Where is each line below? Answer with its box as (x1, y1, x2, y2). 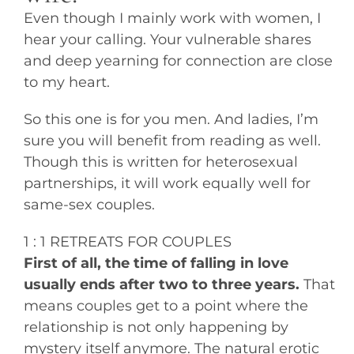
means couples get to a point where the (23, 297, 308, 314)
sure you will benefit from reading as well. (23, 132, 321, 149)
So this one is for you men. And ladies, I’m (23, 111, 318, 128)
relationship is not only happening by (23, 318, 288, 336)
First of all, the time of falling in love (23, 254, 288, 272)
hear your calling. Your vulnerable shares (23, 31, 311, 48)
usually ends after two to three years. (23, 276, 303, 293)
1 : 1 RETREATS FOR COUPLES (23, 233, 232, 250)
